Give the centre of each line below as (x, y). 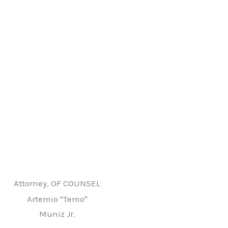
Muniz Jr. (57, 213)
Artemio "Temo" (57, 199)
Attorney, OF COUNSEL (57, 183)
